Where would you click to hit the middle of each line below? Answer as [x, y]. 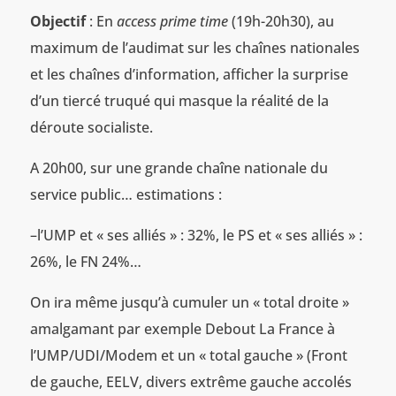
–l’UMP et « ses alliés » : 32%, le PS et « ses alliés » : [196, 236]
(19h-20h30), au [281, 22]
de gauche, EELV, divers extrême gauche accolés [190, 382]
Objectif [57, 22]
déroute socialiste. [91, 128]
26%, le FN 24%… [85, 262]
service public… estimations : [126, 195]
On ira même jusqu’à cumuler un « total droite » [189, 303]
